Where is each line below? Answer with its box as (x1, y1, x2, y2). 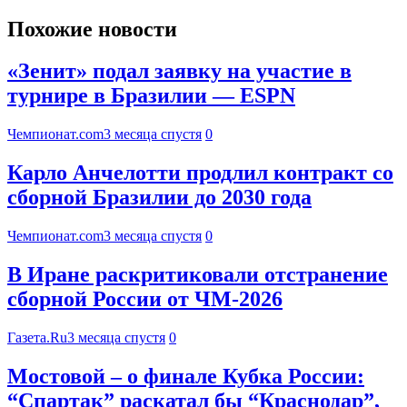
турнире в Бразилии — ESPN (7, 84, 295, 108)
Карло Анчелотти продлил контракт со (7, 161, 393, 185)
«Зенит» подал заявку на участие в (7, 59, 352, 84)
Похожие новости (7, 16, 177, 41)
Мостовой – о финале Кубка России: (7, 363, 364, 388)
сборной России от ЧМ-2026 (7, 287, 283, 312)
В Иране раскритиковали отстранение (7, 263, 388, 287)
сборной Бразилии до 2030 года (7, 185, 312, 210)
